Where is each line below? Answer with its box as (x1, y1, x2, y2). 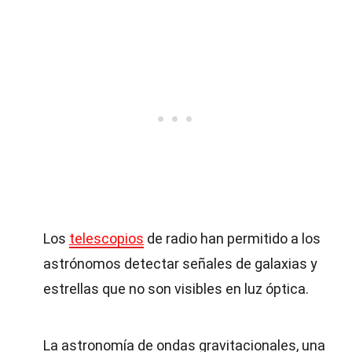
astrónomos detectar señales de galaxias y (43, 255, 317, 272)
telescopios (69, 230, 144, 247)
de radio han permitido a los (144, 230, 321, 247)
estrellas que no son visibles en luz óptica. (43, 280, 309, 297)
